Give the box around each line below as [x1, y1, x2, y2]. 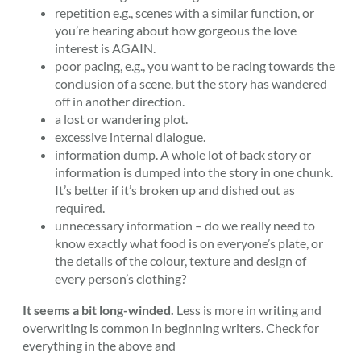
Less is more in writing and [174, 301, 322, 317]
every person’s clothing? [55, 271, 186, 287]
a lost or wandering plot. [55, 111, 188, 127]
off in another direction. [55, 93, 185, 110]
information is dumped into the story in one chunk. [55, 164, 333, 180]
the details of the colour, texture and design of [55, 253, 306, 269]
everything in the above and [23, 337, 176, 353]
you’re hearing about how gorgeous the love [55, 23, 297, 39]
